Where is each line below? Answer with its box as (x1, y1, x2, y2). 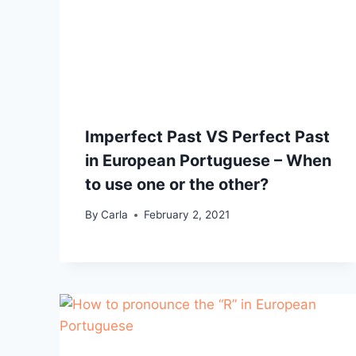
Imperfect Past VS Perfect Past (85, 126, 330, 146)
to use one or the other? (85, 174, 269, 194)
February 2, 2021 (144, 208, 230, 222)
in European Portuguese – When (85, 150, 331, 170)
